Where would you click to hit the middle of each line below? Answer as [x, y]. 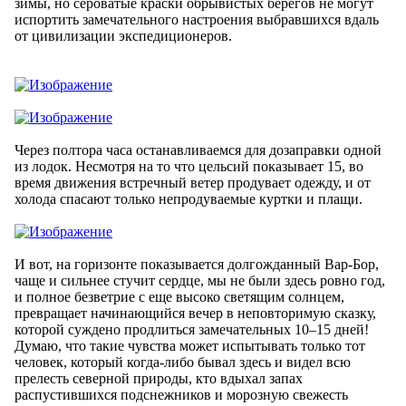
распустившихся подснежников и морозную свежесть [181, 394]
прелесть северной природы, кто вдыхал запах [159, 378]
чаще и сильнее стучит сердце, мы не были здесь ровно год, [200, 280]
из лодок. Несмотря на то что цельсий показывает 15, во [189, 166]
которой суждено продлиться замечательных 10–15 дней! [192, 329]
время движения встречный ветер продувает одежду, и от [193, 182]
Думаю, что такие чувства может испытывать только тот [190, 345]
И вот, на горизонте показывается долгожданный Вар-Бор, [197, 264]
